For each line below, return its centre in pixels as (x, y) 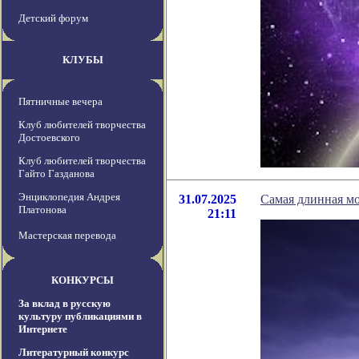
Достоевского (49, 138)
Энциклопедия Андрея (69, 197)
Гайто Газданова (56, 174)
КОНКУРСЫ (83, 280)
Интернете (43, 329)
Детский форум (53, 18)
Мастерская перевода (67, 236)
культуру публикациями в (80, 317)
